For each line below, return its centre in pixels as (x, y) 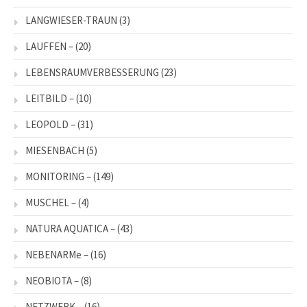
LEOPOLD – (50, 125)
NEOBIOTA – (52, 281)
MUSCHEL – (51, 203)
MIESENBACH (55, 151)
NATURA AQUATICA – (70, 229)
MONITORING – (58, 177)
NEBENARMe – (57, 255)
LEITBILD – (50, 99)
